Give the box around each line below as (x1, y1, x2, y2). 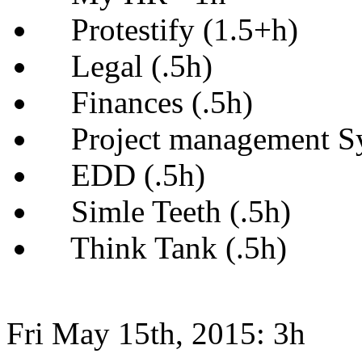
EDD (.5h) (39, 158, 205, 192)
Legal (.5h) (39, 48, 213, 83)
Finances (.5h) (39, 85, 253, 120)
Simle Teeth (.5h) (39, 194, 291, 229)
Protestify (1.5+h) (39, 12, 298, 47)
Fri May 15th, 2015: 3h (6, 316, 305, 351)
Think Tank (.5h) (39, 230, 287, 265)
